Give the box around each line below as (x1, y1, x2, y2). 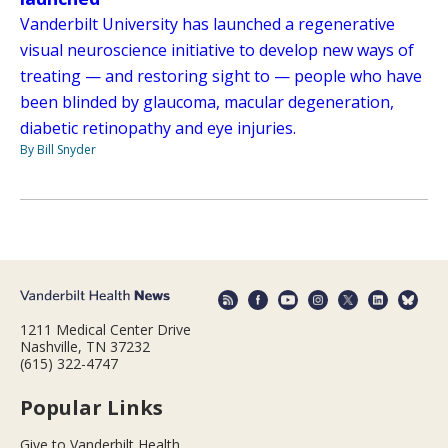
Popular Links (20, 394, 163, 422)
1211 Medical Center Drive (20, 320, 191, 340)
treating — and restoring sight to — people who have (20, 64, 422, 87)
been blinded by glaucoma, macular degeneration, (20, 90, 394, 113)
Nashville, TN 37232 (20, 337, 150, 357)
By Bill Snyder (20, 140, 96, 158)
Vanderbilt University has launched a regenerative (20, 12, 395, 35)
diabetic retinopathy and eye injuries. (20, 116, 296, 139)
